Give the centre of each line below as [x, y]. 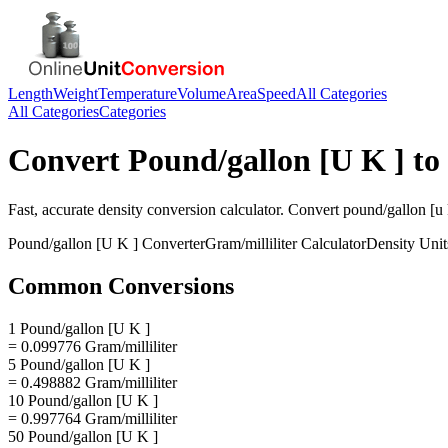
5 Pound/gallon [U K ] [79, 364]
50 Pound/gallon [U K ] [83, 436]
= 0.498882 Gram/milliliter [92, 382]
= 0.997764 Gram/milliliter [92, 418]
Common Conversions [121, 285]
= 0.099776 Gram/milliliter [92, 346]
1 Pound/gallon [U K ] [79, 328]
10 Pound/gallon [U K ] [83, 400]
